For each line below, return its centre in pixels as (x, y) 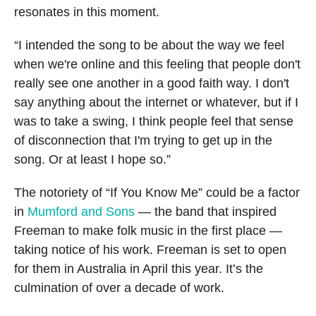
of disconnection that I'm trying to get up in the (143, 140)
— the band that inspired (206, 211)
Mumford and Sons (81, 211)
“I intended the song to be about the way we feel (149, 45)
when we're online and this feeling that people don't (157, 64)
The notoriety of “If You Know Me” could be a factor (157, 192)
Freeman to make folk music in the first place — (148, 230)
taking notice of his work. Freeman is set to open (150, 249)
